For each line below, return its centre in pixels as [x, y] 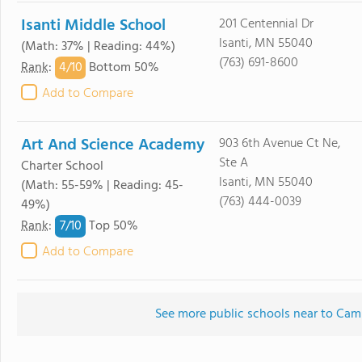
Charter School [62, 166]
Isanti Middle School [93, 26]
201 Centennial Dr [266, 24]
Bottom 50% [122, 68]
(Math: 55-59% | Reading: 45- [102, 186]
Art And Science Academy [113, 145]
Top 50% [112, 227]
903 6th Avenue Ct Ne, [279, 144]
